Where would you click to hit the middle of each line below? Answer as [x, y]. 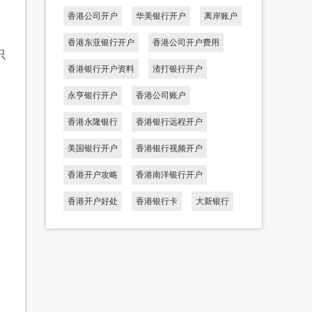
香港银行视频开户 [169, 148]
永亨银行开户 [93, 95]
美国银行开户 [93, 148]
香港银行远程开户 [169, 122]
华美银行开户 [161, 16]
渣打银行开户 [178, 69]
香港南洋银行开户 [169, 174]
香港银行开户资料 [101, 69]
